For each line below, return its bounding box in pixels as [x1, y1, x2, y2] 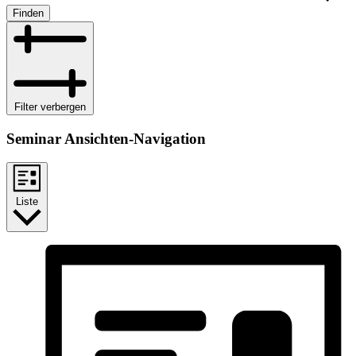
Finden [13, 6, 44, 19]
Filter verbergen [14, 100, 86, 113]
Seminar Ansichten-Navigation [6, 130, 206, 147]
